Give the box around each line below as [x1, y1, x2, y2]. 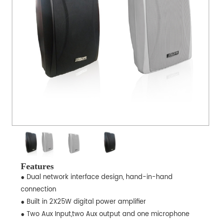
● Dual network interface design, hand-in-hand [20, 172, 173, 183]
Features [20, 161, 54, 172]
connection [20, 184, 56, 195]
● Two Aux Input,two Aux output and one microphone [20, 209, 189, 220]
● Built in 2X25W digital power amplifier [20, 197, 146, 208]
